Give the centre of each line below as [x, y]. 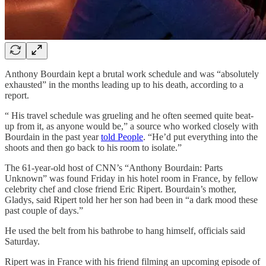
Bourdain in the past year [53, 137]
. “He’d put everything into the [200, 137]
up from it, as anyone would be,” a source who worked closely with [132, 126]
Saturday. [22, 241]
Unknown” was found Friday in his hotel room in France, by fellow [132, 178]
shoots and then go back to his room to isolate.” [93, 147]
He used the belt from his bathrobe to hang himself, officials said [125, 230]
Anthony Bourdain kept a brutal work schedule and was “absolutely [132, 74]
